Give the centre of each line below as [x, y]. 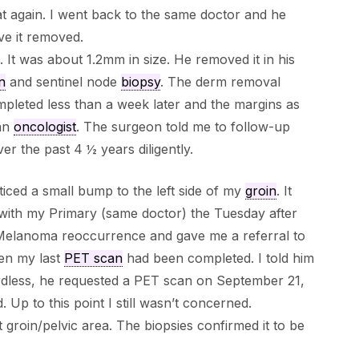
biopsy [140, 82]
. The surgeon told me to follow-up [183, 127]
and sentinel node [63, 82]
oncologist [44, 127]
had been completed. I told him [218, 258]
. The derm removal [220, 82]
